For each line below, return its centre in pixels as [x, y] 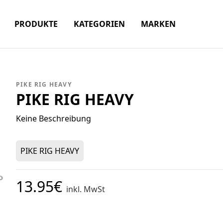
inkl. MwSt [86, 189]
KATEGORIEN [99, 24]
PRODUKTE [36, 24]
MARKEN [158, 24]
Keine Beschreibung [54, 118]
